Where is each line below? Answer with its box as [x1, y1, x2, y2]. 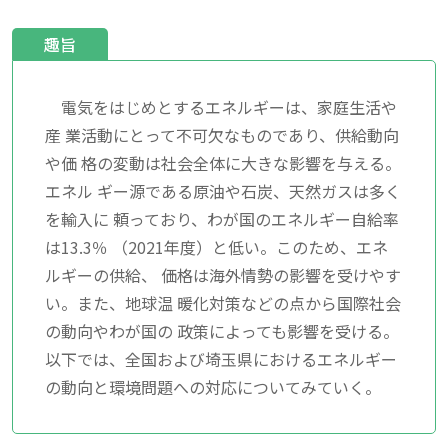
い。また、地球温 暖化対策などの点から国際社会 [45, 290, 401, 315]
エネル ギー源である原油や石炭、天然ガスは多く [45, 178, 401, 203]
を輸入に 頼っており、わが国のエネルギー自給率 [45, 206, 399, 231]
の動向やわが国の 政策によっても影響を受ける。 [45, 318, 399, 343]
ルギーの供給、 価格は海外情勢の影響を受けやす [45, 262, 401, 287]
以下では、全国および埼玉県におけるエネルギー [45, 346, 397, 371]
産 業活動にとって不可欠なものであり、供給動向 [45, 122, 399, 147]
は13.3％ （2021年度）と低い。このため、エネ [45, 234, 388, 259]
